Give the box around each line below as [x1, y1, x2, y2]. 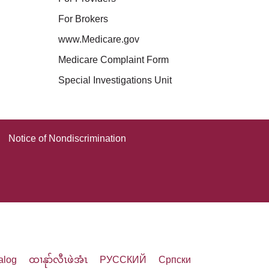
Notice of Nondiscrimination [8, 133, 126, 144]
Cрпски [159, 255, 191, 265]
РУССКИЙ [100, 255, 147, 265]
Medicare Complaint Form [58, 55, 169, 65]
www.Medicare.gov [58, 34, 139, 44]
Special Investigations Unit [58, 75, 172, 85]
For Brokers [58, 14, 108, 24]
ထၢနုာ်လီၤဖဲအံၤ [29, 255, 88, 265]
